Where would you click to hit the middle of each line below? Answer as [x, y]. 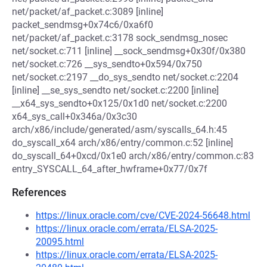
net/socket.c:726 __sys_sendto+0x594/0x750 [107, 64]
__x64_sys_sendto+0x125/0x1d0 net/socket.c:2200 [119, 103]
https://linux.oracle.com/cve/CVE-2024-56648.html [143, 215]
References [39, 192]
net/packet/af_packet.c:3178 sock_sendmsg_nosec [120, 38]
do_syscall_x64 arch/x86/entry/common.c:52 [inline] [122, 143]
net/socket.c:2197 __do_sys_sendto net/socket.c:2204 [125, 77]
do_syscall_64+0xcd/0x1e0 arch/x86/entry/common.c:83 [133, 156]
